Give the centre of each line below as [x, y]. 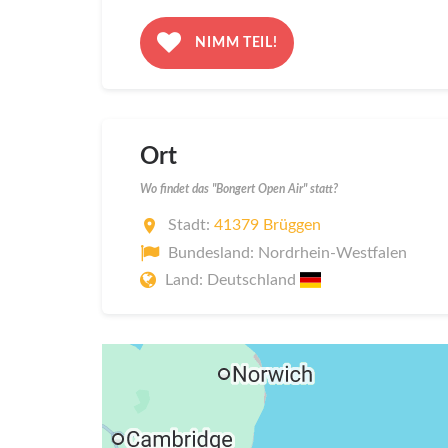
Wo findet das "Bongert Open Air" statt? [239, 188]
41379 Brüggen [267, 225]
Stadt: [191, 225]
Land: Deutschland [232, 280]
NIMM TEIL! [234, 42]
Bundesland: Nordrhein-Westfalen [287, 252]
